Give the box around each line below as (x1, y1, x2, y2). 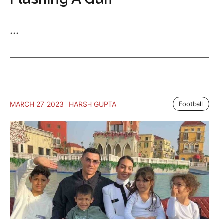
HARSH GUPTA (69, 100, 116, 108)
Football (179, 100, 203, 108)
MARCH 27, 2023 (10, 100, 64, 108)
